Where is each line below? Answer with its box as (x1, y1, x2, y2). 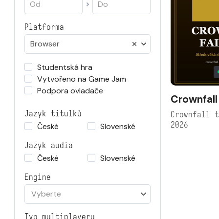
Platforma (24, 22, 64, 32)
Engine (24, 172, 51, 182)
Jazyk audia (24, 140, 73, 151)
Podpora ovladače (37, 86, 103, 96)
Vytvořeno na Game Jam (37, 74, 126, 84)
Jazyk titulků (24, 109, 82, 119)
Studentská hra (37, 62, 92, 72)
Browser (30, 39, 60, 49)
